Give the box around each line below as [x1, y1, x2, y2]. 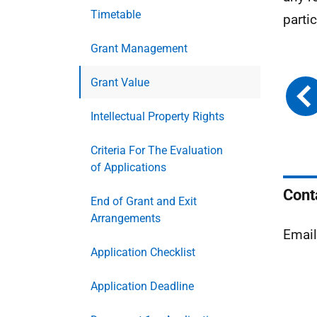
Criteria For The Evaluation [91, 144, 223, 157]
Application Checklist [91, 246, 195, 259]
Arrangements [91, 212, 161, 225]
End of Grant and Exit [91, 195, 197, 208]
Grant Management [91, 42, 188, 55]
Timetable [91, 8, 141, 21]
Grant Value [91, 76, 149, 89]
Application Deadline [91, 279, 194, 293]
